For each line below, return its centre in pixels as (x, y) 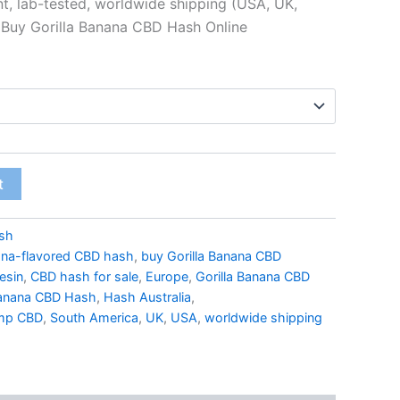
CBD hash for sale (84, 276)
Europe (167, 276)
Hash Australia (147, 296)
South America (94, 317)
